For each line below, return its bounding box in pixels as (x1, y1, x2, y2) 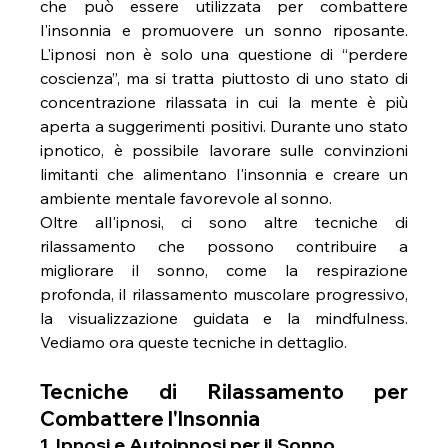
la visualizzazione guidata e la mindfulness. (40, 308, 408, 329)
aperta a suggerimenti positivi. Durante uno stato (40, 116, 408, 137)
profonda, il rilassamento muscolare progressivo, (40, 284, 408, 305)
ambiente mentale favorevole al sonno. (40, 188, 333, 209)
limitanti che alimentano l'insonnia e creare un (40, 164, 408, 185)
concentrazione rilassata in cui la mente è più (40, 92, 408, 113)
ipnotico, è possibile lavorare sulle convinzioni (40, 140, 408, 161)
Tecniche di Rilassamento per (40, 379, 408, 405)
